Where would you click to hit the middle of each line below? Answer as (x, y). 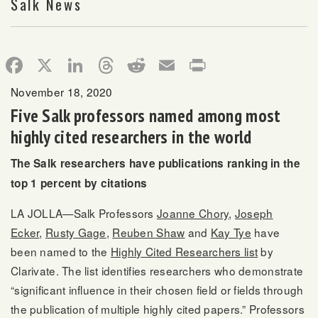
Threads (139, 61)
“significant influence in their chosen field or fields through (157, 290)
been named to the (61, 252)
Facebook (51, 61)
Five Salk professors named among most (146, 115)
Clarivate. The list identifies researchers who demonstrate (157, 271)
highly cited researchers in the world (131, 137)
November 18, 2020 (62, 91)
